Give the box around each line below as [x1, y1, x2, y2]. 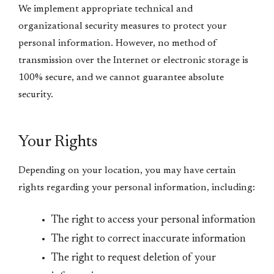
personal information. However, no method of [18, 39, 217, 48]
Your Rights [18, 134, 97, 150]
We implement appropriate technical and [18, 4, 193, 14]
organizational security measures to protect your [18, 21, 227, 31]
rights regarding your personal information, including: [18, 183, 255, 193]
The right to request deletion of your [51, 253, 216, 264]
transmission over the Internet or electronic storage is [18, 56, 248, 65]
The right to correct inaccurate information [51, 234, 246, 245]
